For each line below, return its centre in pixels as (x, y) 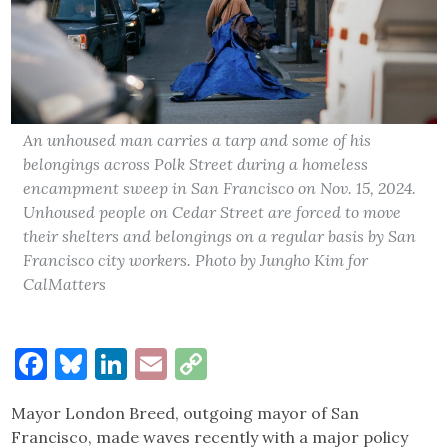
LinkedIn (192, 363)
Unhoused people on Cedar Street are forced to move (212, 211)
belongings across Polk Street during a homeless (196, 163)
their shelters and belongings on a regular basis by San (220, 235)
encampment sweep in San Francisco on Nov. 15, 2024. (220, 187)
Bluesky (145, 363)
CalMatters (65, 283)
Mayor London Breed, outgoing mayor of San (185, 412)
